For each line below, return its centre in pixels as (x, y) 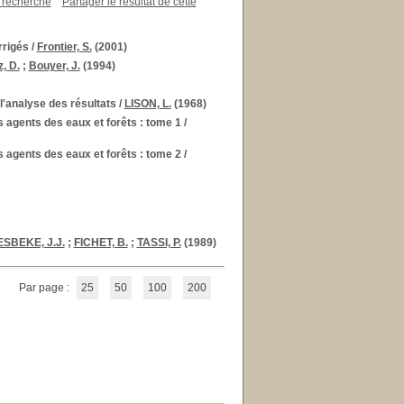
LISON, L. (147, 104)
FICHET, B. (101, 243)
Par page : (45, 288)
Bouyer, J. (54, 66)
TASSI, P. (159, 243)
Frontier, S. (64, 47)
